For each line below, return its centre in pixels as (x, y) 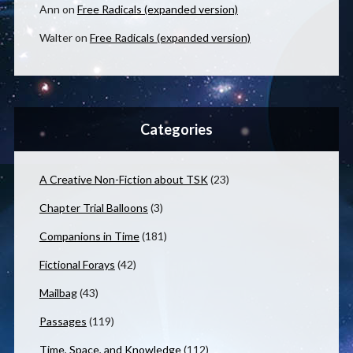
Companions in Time (89, 236)
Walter (56, 38)
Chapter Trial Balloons (93, 208)
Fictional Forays (77, 265)
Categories (176, 130)
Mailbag (58, 293)
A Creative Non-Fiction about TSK (123, 180)
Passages (63, 321)
